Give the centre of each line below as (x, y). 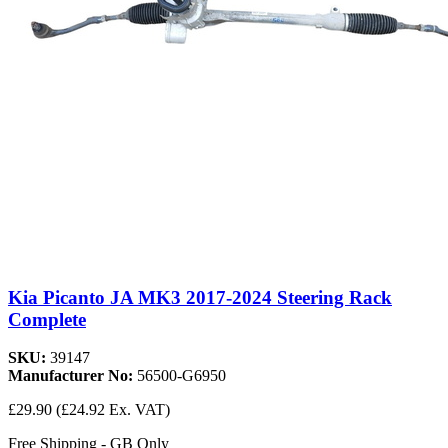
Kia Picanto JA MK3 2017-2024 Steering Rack (200, 297)
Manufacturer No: (72, 376)
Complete (47, 319)
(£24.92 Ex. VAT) (113, 410)
